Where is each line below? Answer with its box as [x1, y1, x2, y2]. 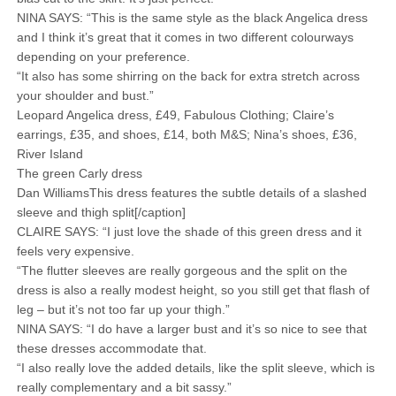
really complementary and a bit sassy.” [16, 380, 232, 394]
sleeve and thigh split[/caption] [16, 205, 186, 219]
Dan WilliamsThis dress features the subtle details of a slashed [16, 186, 367, 200]
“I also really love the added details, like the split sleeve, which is [16, 361, 375, 375]
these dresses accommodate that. [16, 341, 207, 355]
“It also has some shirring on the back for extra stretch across [16, 69, 360, 83]
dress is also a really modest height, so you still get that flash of [16, 283, 369, 297]
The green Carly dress [16, 166, 142, 180]
